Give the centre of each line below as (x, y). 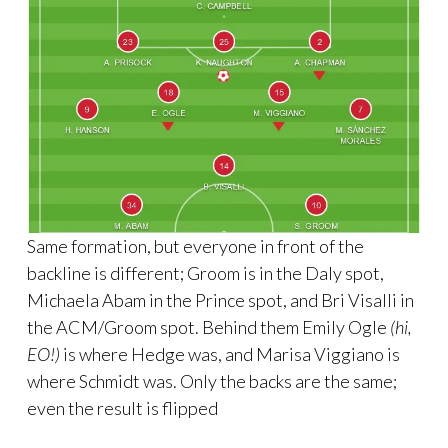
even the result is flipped (122, 407)
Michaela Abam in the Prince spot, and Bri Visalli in (220, 299)
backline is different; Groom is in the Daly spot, (205, 272)
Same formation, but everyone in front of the (195, 245)
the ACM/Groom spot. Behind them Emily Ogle (208, 326)
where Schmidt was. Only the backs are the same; (212, 380)
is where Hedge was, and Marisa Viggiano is (230, 353)
